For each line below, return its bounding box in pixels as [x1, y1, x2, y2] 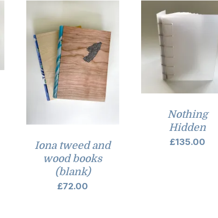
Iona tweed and [35, 140, 111, 152]
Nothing [167, 109, 208, 121]
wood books [43, 153, 103, 165]
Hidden [169, 122, 206, 134]
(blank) [54, 166, 91, 178]
